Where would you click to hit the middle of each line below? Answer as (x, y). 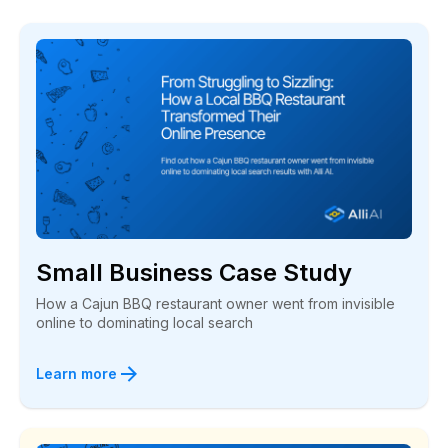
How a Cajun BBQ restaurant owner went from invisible (215, 303)
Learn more (76, 373)
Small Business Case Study (194, 272)
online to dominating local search (144, 322)
